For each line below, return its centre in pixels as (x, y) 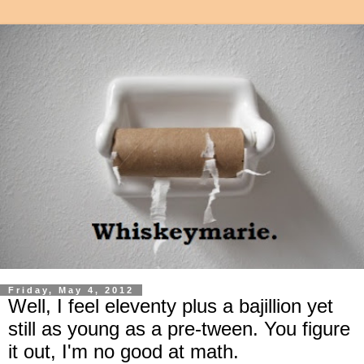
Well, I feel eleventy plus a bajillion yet (171, 306)
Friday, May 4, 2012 (71, 290)
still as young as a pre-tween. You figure (179, 329)
